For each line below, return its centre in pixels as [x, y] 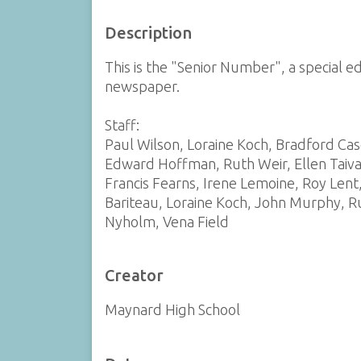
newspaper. [142, 86]
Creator [134, 276]
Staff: [122, 125]
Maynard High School [172, 310]
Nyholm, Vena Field [166, 222]
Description [148, 33]
